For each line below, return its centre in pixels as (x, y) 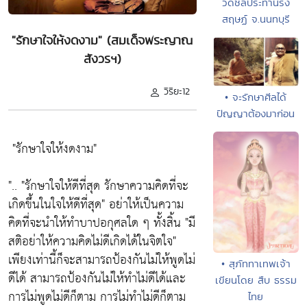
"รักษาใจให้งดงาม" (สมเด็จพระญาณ (102, 40)
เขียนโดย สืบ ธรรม (256, 280)
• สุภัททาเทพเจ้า (256, 264)
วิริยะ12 (176, 91)
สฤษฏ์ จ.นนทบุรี (256, 19)
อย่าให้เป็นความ (144, 205)
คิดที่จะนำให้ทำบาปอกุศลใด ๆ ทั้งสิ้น (97, 223)
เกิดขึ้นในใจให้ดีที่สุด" (57, 205)
